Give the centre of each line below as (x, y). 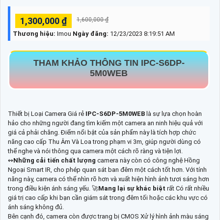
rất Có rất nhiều (188, 188)
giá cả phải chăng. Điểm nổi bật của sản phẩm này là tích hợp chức (102, 132)
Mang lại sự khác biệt (133, 188)
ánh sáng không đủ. (36, 207)
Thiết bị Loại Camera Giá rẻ (47, 113)
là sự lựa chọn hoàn (174, 113)
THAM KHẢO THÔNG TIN (87, 63)
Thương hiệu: (34, 33)
